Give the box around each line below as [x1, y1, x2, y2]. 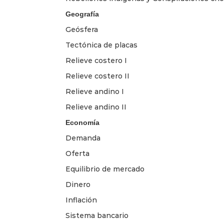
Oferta [65, 148, 89, 158]
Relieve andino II [65, 102, 126, 111]
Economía [65, 118, 99, 126]
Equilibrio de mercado [65, 164, 144, 173]
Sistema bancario [65, 210, 128, 220]
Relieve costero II [65, 71, 129, 80]
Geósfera [65, 24, 98, 34]
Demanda [65, 133, 100, 142]
